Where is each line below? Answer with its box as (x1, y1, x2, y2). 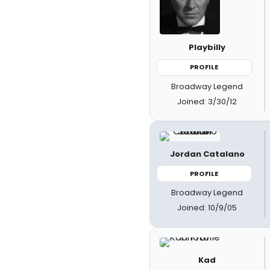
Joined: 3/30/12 (177, 95, 237, 107)
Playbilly (189, 42, 226, 53)
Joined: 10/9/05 (177, 202, 237, 213)
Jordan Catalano (169, 148, 245, 160)
